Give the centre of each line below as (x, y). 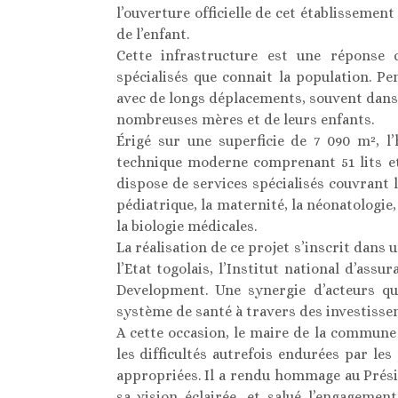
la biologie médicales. (186, 227)
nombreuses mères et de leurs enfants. (245, 120)
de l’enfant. (152, 35)
